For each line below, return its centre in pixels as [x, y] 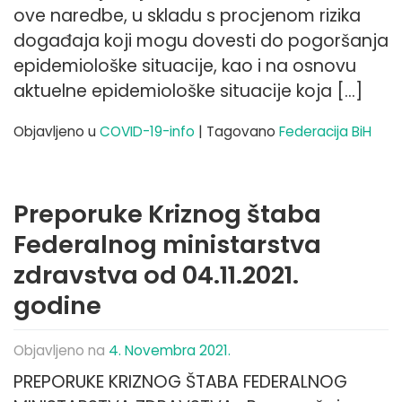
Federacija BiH [325, 132]
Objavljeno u [57, 132]
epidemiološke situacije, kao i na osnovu [185, 66]
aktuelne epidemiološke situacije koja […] [188, 92]
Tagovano [243, 132]
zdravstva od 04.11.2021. [156, 275]
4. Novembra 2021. [170, 350]
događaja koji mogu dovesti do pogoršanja [201, 41]
